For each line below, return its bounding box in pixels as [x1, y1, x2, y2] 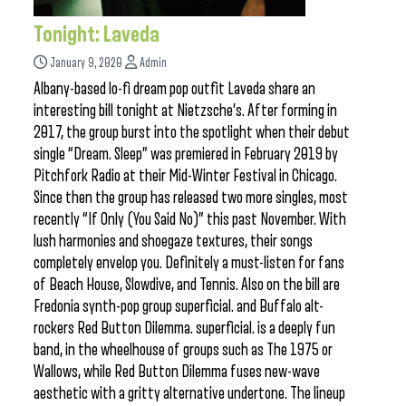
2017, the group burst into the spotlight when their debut [34, 123, 350, 141]
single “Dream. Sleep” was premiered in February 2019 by [34, 145, 338, 163]
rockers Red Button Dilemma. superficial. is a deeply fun [34, 319, 335, 337]
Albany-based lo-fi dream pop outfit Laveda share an [34, 80, 315, 98]
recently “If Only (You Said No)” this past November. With [34, 210, 346, 228]
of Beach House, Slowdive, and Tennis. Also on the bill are [34, 275, 340, 294]
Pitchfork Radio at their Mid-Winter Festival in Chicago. [34, 167, 337, 185]
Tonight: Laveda [34, 23, 159, 46]
